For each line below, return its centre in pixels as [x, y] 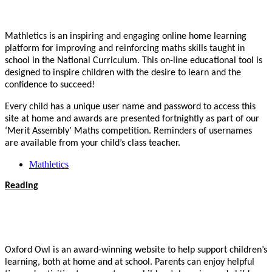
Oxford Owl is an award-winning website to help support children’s [136, 250]
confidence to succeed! [50, 85]
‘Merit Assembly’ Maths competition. [79, 131]
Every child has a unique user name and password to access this [130, 107]
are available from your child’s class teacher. [93, 143]
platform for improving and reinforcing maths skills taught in [125, 48]
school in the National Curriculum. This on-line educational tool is [134, 60]
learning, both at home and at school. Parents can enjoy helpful [130, 262]
